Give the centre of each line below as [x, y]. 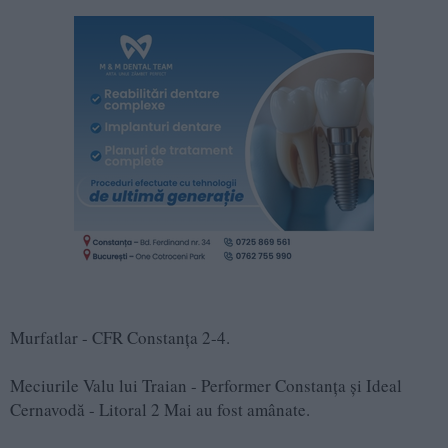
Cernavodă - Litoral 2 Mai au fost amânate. [163, 409]
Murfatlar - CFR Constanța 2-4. [137, 337]
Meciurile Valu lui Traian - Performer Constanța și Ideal [206, 385]
